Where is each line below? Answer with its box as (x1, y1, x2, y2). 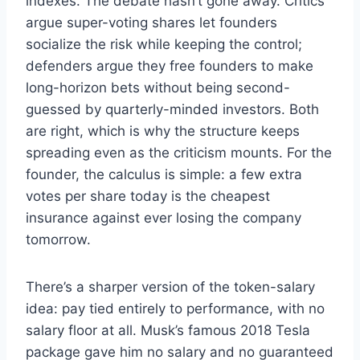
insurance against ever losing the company (26, 210, 301, 227)
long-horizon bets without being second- (26, 80, 290, 96)
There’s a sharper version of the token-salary (26, 279, 315, 296)
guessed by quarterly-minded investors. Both (26, 101, 319, 118)
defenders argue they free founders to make (26, 58, 313, 75)
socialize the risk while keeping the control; (26, 36, 302, 53)
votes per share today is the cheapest (26, 188, 270, 205)
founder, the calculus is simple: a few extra (26, 166, 302, 183)
